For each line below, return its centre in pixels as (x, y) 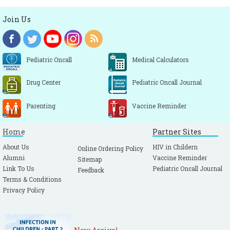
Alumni (14, 158)
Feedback (91, 170)
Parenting (41, 106)
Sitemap (90, 159)
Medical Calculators (160, 60)
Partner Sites (177, 132)
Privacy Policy (24, 190)
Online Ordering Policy (111, 148)
